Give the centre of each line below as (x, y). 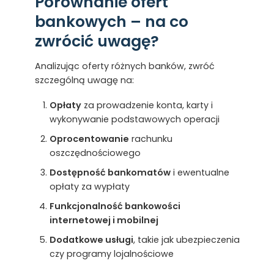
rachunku (150, 139)
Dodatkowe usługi (91, 239)
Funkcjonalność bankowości (115, 206)
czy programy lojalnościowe (111, 254)
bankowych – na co (111, 22)
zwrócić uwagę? (97, 42)
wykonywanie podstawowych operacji (134, 119)
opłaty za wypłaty (89, 186)
